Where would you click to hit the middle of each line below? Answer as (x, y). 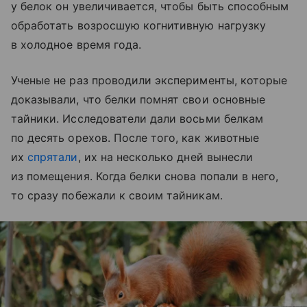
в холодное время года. (76, 44)
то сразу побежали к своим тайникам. (117, 195)
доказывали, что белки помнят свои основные (138, 99)
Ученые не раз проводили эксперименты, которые (149, 80)
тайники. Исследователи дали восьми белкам (137, 118)
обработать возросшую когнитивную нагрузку (138, 25)
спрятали (53, 157)
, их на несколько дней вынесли (165, 157)
